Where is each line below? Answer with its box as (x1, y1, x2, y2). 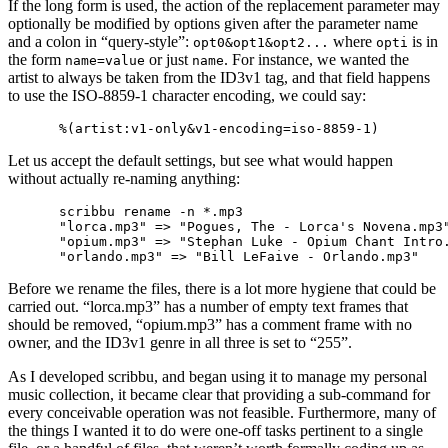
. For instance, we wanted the (224, 50, 409, 68)
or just (145, 50, 192, 68)
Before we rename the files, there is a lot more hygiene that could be (8, 279, 436, 297)
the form (8, 50, 65, 68)
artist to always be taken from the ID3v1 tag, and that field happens (8, 68, 430, 86)
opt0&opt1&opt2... (193, 34, 329, 50)
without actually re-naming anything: (8, 169, 240, 187)
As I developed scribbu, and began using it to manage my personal (8, 367, 427, 385)
